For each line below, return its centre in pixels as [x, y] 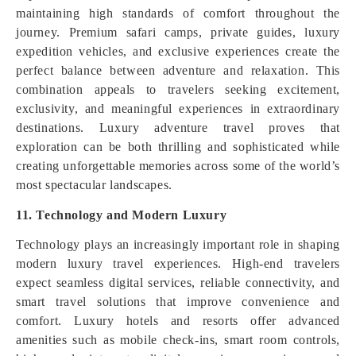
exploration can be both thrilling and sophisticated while [178, 147]
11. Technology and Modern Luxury [122, 215]
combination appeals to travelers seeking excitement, [178, 89]
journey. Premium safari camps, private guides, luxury [178, 32]
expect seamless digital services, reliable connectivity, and [178, 282]
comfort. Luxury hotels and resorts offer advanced [178, 321]
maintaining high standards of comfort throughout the [178, 13]
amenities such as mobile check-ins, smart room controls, [178, 340]
